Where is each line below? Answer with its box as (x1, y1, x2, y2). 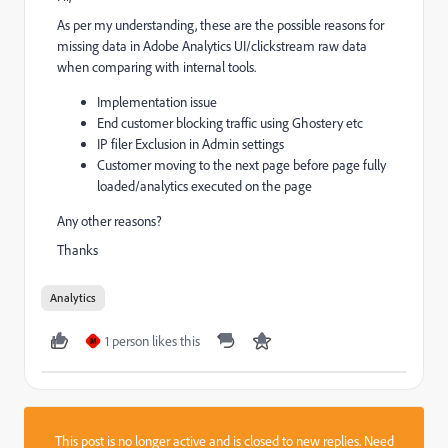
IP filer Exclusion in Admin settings (97, 135, 284, 153)
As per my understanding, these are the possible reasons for (57, 16, 384, 34)
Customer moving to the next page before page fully (97, 156, 386, 174)
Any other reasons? (57, 212, 162, 230)
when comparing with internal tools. (57, 58, 256, 76)
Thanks (57, 241, 98, 259)
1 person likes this (105, 332, 200, 350)
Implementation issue (97, 93, 217, 111)
